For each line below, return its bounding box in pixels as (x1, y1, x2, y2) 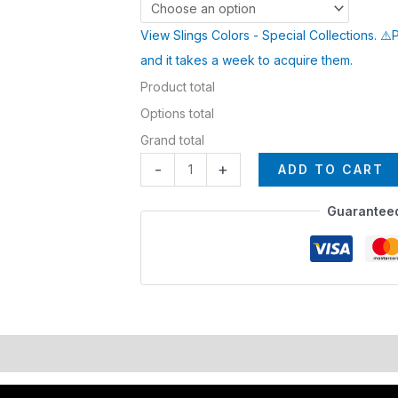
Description (229, 345, 302, 361)
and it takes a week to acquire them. (140, 52, 353, 68)
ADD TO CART (277, 161, 384, 177)
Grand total (140, 131, 204, 147)
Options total (140, 105, 214, 121)
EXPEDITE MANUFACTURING (41, 345, 213, 361)
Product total (140, 78, 215, 94)
